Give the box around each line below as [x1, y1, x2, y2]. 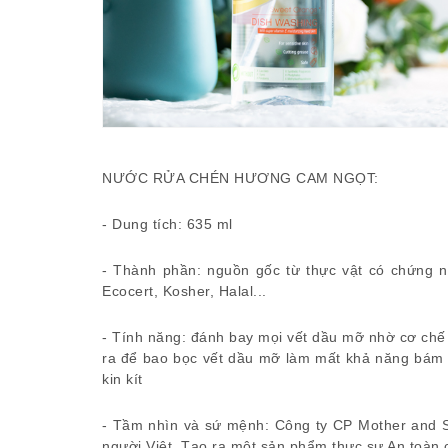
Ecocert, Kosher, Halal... [102, 283, 267, 299]
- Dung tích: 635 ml [102, 216, 233, 232]
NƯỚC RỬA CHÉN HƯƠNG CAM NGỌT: [102, 170, 379, 186]
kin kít [102, 371, 143, 387]
